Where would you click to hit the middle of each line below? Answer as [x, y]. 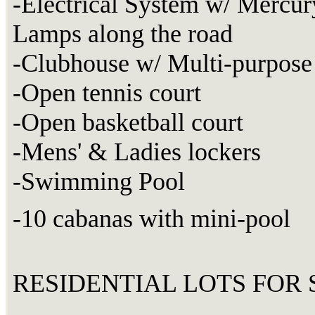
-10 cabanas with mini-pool [152, 219]
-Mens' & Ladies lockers [137, 152]
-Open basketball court [128, 123]
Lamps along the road [123, 34]
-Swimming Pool [99, 182]
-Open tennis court [107, 93]
